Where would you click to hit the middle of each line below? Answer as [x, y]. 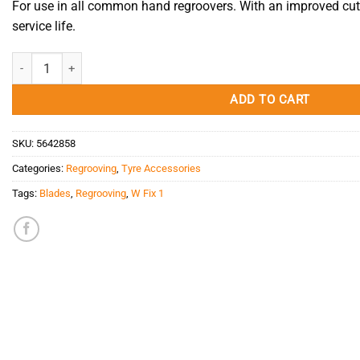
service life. [44, 27]
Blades [55, 194]
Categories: [39, 169]
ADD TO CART [270, 99]
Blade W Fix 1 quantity [66, 61]
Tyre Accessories [161, 169]
